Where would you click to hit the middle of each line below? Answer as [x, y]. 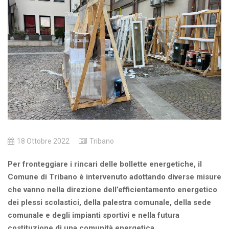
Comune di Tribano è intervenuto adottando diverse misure [114, 177]
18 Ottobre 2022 [43, 141]
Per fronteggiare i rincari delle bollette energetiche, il [105, 164]
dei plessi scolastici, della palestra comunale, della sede [109, 203]
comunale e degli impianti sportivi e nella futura [94, 215]
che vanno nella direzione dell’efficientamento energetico [112, 190]
